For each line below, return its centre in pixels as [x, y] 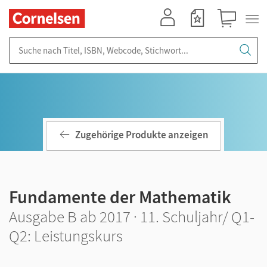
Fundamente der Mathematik [120, 197]
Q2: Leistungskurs [66, 235]
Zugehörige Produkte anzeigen [142, 135]
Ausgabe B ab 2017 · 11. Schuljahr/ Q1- [132, 216]
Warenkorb [232, 33]
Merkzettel [201, 33]
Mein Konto [173, 33]
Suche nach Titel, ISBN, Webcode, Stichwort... [95, 43]
